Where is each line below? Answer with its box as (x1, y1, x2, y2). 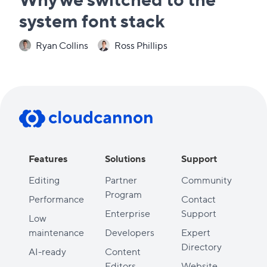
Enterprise (105, 206, 150, 219)
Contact (181, 192, 216, 205)
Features (29, 151, 67, 164)
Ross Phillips (114, 38, 167, 51)
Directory (181, 240, 222, 253)
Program (105, 187, 142, 200)
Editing (29, 173, 60, 186)
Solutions (105, 151, 145, 164)
